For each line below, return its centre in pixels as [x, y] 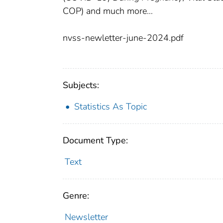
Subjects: [81, 85]
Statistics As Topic [111, 107]
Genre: [76, 196]
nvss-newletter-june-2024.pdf [123, 38]
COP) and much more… [108, 11]
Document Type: [95, 141]
